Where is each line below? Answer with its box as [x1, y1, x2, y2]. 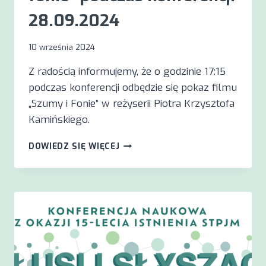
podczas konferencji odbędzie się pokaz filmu [28, 81, 237, 95]
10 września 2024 [28, 42, 95, 53]
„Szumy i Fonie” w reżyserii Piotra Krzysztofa [28, 97, 235, 111]
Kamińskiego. [28, 113, 90, 127]
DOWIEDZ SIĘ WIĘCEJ [28, 141, 120, 152]
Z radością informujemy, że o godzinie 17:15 [28, 65, 226, 79]
